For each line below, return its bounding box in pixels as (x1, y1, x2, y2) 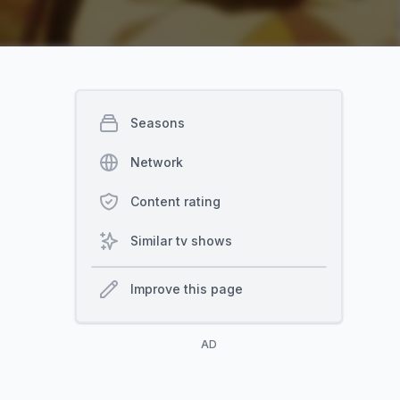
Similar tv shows (130, 233, 232, 248)
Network (130, 154, 183, 170)
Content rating (130, 194, 221, 209)
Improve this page (130, 281, 243, 296)
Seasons (130, 115, 185, 130)
